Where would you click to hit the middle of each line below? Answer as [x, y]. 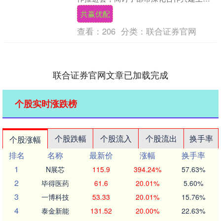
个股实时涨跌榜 [46, 104]
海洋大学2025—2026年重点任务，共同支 [144, 9]
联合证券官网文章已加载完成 [110, 75]
